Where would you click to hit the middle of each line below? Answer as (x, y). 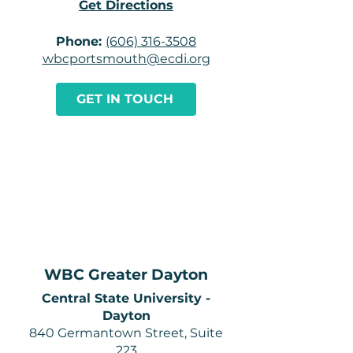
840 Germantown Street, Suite (126, 333)
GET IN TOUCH (124, 99)
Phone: (81, 41)
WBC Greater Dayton (126, 275)
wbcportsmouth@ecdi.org (126, 59)
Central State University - (126, 298)
